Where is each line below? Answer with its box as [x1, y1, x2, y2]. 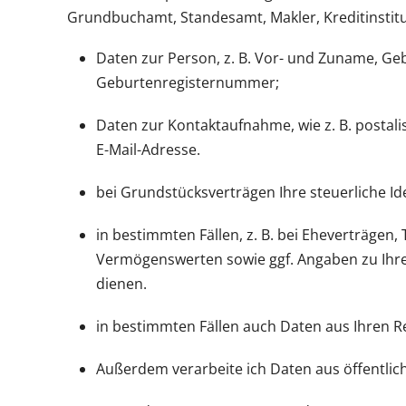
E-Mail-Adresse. [95, 139, 200, 159]
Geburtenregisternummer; [95, 72, 279, 92]
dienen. [95, 273, 147, 294]
